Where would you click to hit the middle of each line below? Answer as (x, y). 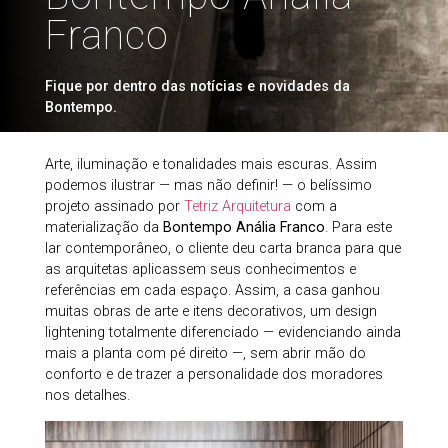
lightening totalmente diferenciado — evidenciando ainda (222, 333)
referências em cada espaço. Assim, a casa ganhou (212, 291)
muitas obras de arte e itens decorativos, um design (210, 312)
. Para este (358, 228)
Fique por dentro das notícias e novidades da (197, 86)
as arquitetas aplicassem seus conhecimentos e (200, 270)
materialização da (103, 228)
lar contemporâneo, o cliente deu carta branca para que (222, 249)
